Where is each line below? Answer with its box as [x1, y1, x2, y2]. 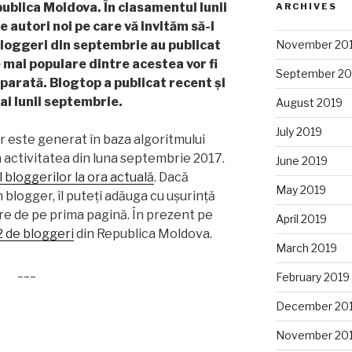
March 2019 [275, 241, 337, 255]
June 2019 [275, 154, 328, 168]
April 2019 [275, 212, 327, 226]
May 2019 [275, 183, 326, 197]
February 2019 [275, 270, 350, 284]
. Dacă [154, 169, 189, 185]
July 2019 [275, 125, 322, 139]
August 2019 [275, 96, 343, 110]
